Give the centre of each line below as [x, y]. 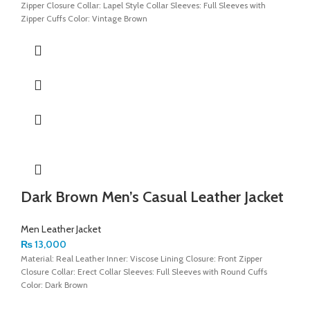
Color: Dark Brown [54, 284]
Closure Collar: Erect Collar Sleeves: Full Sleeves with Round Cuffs [144, 271]
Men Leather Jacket [61, 229]
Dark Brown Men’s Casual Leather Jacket [152, 197]
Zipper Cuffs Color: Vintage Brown [84, 18]
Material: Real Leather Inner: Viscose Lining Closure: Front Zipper [142, 258]
